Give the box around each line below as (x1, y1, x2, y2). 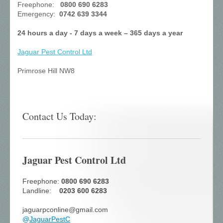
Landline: (22, 187, 59, 195)
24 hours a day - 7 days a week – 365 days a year (17, 29, 183, 37)
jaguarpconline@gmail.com (22, 206, 108, 214)
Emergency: (17, 10, 57, 18)
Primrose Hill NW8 (17, 67, 75, 75)
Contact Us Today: (22, 110, 97, 123)
